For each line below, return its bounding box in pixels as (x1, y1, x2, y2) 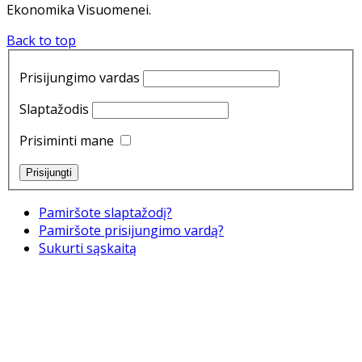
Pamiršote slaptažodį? (39, 204, 172, 221)
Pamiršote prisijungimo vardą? (39, 221, 224, 239)
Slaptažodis (19, 100, 89, 118)
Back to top (6, 32, 76, 50)
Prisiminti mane (19, 132, 114, 149)
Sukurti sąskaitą (39, 239, 137, 257)
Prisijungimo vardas (19, 69, 140, 86)
